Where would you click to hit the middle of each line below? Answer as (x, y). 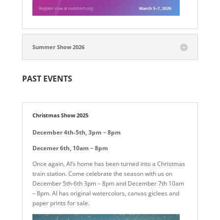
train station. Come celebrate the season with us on (102, 174)
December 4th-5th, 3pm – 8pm (76, 132)
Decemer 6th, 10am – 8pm (70, 148)
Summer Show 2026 (58, 47)
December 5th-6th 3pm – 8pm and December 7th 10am (108, 183)
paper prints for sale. (61, 203)
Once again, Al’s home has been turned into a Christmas (109, 164)
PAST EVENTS (47, 79)
